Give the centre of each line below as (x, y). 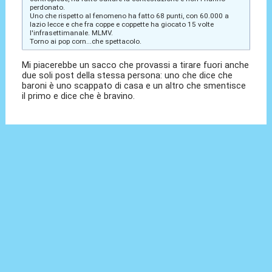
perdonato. (47, 7)
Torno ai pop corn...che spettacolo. (85, 41)
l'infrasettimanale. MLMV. (71, 32)
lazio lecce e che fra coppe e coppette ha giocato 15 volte (121, 24)
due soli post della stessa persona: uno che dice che (127, 75)
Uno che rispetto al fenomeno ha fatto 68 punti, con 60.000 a (129, 15)
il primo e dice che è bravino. (79, 96)
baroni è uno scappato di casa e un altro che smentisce (134, 85)
